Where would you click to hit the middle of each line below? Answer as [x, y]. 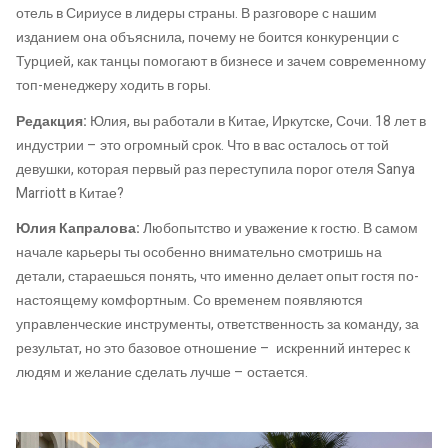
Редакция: [53, 121]
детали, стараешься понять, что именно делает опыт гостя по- [217, 277]
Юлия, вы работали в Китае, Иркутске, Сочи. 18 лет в [258, 121]
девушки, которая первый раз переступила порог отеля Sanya [215, 169]
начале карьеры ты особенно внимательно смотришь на [199, 253]
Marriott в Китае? [70, 193]
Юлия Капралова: [78, 229]
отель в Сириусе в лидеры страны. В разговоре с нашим [196, 14]
